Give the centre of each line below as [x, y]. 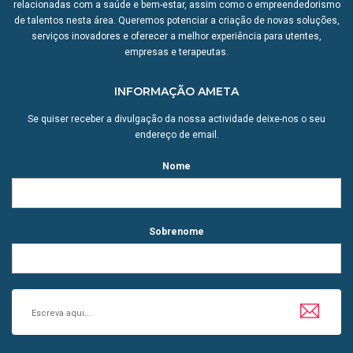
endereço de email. [176, 135]
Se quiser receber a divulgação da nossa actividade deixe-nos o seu [176, 119]
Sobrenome [176, 232]
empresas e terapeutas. [176, 52]
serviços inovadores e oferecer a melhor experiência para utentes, [176, 37]
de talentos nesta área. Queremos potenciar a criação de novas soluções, [176, 21]
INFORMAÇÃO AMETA [176, 92]
